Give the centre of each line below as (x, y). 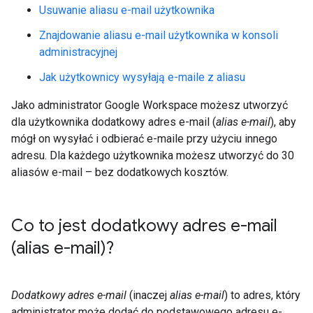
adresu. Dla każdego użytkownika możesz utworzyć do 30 (153, 155)
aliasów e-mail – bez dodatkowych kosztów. (120, 172)
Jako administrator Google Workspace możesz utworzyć (150, 105)
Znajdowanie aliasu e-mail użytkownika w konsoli (159, 35)
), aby (283, 122)
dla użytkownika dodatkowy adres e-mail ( (114, 122)
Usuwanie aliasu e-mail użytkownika (127, 10)
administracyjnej (78, 52)
